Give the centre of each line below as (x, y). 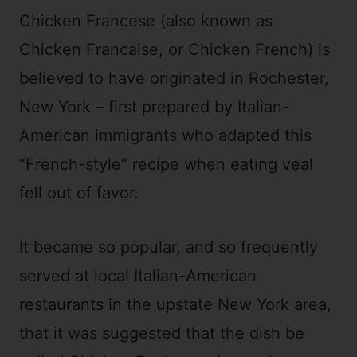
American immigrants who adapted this (165, 135)
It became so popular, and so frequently (169, 247)
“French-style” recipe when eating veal (166, 164)
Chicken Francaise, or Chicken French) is (175, 49)
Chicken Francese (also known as (146, 21)
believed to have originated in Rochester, (174, 78)
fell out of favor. (79, 193)
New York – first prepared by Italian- (154, 107)
